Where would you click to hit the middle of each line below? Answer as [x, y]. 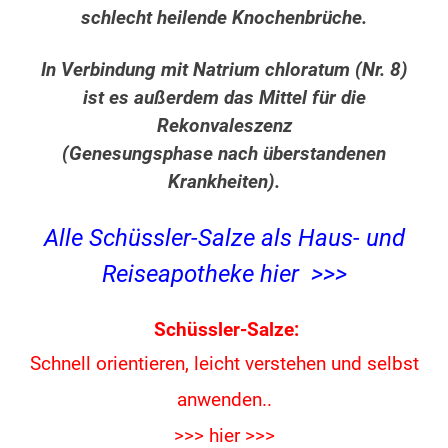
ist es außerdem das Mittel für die [224, 98]
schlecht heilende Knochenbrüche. [224, 18]
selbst [392, 364]
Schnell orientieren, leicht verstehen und [198, 364]
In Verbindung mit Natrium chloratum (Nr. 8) [224, 70]
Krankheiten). [224, 182]
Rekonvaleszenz [224, 126]
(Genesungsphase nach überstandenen [224, 154]
